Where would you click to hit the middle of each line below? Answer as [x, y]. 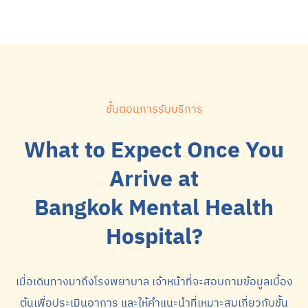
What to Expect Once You [154, 151]
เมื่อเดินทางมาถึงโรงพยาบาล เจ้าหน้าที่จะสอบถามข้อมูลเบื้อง [154, 282]
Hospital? [154, 238]
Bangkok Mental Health [154, 209]
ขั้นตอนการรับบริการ [154, 109]
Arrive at [154, 180]
